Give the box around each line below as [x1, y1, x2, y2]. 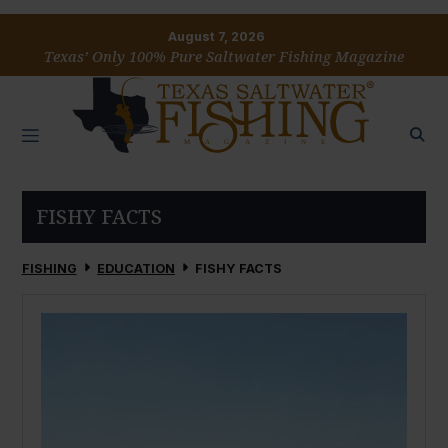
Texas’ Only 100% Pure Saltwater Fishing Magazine [44, 47, 404, 67]
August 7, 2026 [168, 29, 266, 45]
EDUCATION [96, 261, 175, 277]
